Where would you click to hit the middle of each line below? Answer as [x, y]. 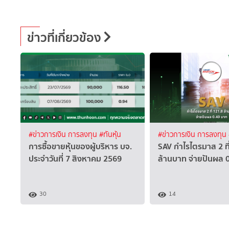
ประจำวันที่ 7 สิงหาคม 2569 [75, 158]
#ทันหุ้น [110, 134]
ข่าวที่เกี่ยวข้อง [64, 38]
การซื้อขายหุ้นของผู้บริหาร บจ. [80, 146]
